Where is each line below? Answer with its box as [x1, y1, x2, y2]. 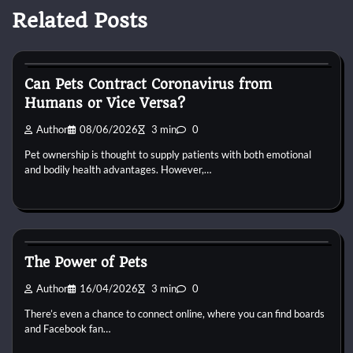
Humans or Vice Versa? [24, 95, 185, 111]
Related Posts [12, 8, 147, 32]
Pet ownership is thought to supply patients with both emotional [24, 148, 311, 162]
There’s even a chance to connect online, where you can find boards [24, 307, 325, 321]
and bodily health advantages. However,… [24, 163, 211, 176]
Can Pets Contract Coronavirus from [24, 76, 272, 92]
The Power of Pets [24, 254, 147, 270]
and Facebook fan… [24, 322, 110, 336]
